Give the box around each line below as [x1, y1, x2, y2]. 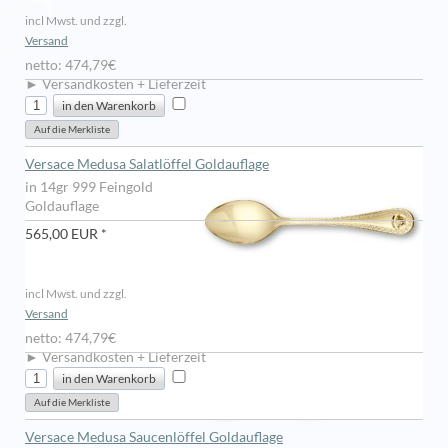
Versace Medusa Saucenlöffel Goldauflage [25, 429, 283, 445]
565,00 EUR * [25, 226, 107, 242]
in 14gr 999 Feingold [25, 179, 153, 195]
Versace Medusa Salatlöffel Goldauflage [25, 156, 269, 172]
